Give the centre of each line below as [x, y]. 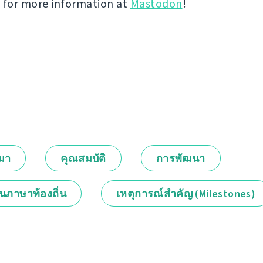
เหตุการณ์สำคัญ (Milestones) [186, 194]
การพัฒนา [181, 159]
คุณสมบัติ [83, 159]
